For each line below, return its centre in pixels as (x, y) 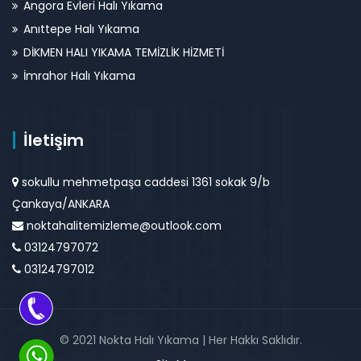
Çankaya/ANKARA (61, 204)
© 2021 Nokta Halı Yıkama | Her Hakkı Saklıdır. (180, 340)
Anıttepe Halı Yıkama (81, 29)
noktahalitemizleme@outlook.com (124, 226)
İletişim (54, 140)
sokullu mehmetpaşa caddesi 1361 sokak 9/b (144, 182)
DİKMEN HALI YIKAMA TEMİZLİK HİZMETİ (124, 52)
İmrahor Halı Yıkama (79, 76)
